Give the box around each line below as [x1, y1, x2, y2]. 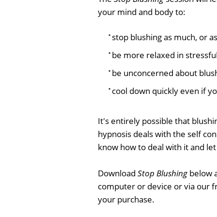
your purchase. [98, 193, 155, 205]
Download [98, 167, 138, 179]
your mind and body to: [98, 6, 186, 17]
